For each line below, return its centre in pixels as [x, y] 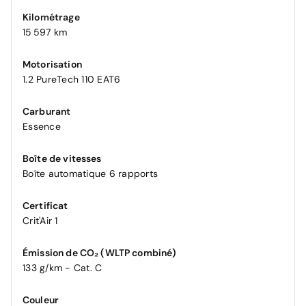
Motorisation [52, 64]
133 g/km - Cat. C [62, 267]
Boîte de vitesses [62, 158]
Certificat [45, 205]
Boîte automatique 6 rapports [90, 173]
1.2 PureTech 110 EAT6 [72, 79]
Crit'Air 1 [40, 220]
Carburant [47, 111]
